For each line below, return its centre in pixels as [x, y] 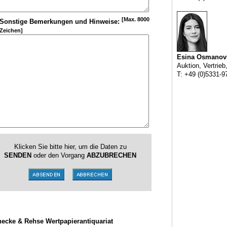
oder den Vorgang [59, 155]
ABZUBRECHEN [111, 155]
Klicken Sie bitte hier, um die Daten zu [70, 147]
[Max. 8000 [135, 19]
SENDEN [18, 155]
